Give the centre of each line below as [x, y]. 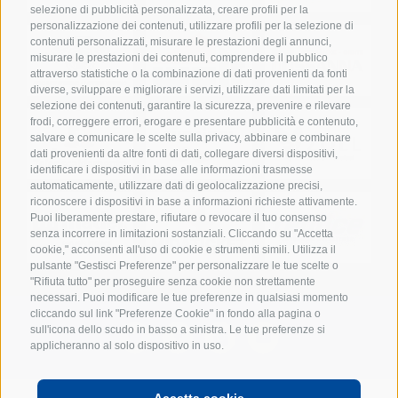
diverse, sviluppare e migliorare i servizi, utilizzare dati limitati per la [192, 90]
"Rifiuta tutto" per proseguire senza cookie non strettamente [173, 282]
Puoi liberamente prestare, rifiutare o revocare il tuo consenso [179, 218]
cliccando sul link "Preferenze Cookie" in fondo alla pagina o [175, 314]
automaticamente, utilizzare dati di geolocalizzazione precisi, [176, 186]
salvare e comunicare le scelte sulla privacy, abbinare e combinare [191, 138]
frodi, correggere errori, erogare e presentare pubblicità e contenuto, [194, 122]
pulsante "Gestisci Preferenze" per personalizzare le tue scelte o [184, 266]
